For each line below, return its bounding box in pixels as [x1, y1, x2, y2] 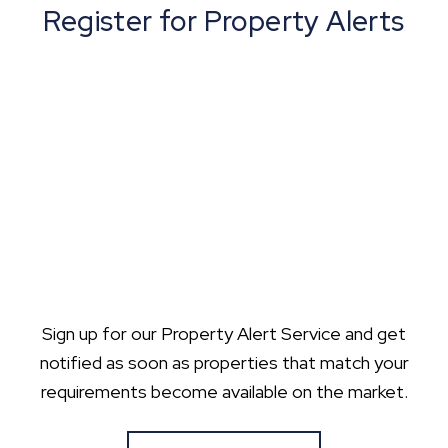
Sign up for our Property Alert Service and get [42, 322, 406, 345]
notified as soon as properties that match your [39, 351, 409, 374]
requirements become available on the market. [40, 380, 408, 403]
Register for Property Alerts [43, 2, 405, 40]
